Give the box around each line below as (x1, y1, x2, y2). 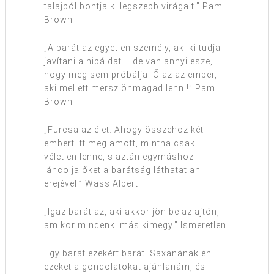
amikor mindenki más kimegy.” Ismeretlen (44, 220, 226, 231)
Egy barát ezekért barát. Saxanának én (44, 248, 212, 259)
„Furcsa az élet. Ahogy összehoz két (44, 125, 204, 135)
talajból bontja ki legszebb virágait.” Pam (44, 1, 223, 12)
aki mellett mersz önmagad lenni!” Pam (44, 83, 215, 94)
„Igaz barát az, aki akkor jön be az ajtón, (44, 207, 220, 217)
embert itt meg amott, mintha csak (44, 138, 195, 149)
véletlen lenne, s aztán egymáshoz (44, 152, 194, 162)
